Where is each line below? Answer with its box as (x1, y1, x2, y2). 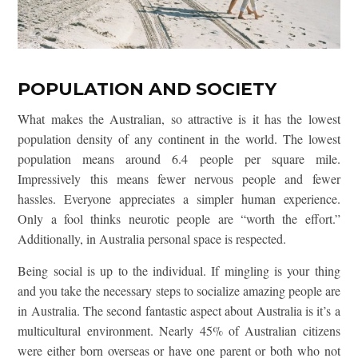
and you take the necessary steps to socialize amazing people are (18, 282, 340, 300)
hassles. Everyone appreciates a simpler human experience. (18, 190, 340, 208)
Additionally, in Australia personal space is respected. (18, 230, 287, 248)
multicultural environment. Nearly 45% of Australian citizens (18, 322, 340, 340)
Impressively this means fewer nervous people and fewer (18, 170, 340, 188)
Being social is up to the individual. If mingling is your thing (18, 262, 340, 280)
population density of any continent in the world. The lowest (18, 130, 340, 148)
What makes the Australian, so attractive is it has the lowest (18, 110, 340, 128)
